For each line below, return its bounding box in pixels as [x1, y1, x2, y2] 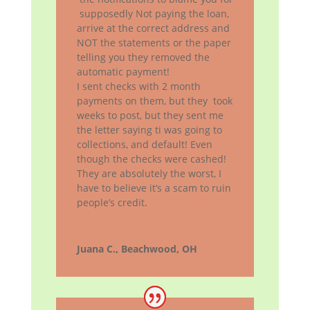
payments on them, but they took [76, 94, 232, 108]
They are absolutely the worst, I [76, 167, 221, 181]
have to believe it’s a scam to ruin [76, 181, 231, 195]
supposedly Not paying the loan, [76, 7, 229, 21]
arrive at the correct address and [76, 21, 230, 35]
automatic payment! [76, 65, 170, 79]
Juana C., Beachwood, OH [76, 242, 197, 256]
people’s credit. [76, 196, 147, 210]
